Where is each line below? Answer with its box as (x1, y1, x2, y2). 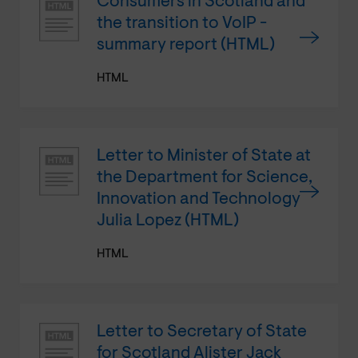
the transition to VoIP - (97, 14, 267, 32)
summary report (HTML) (97, 36, 275, 54)
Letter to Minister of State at (97, 147, 311, 165)
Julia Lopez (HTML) (97, 212, 239, 229)
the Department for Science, (97, 169, 312, 186)
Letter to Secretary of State (97, 323, 307, 340)
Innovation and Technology (97, 190, 300, 208)
